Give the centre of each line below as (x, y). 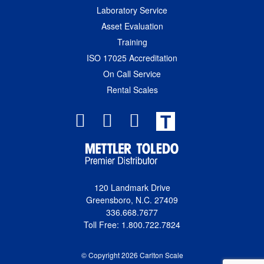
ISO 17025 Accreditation (132, 57)
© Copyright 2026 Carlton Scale (132, 255)
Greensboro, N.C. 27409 (132, 199)
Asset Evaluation (132, 26)
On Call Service (132, 73)
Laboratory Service (132, 10)
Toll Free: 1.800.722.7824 (132, 224)
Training (132, 42)
